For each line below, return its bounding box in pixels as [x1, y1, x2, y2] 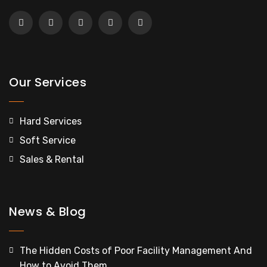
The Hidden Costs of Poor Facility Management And [20, 244, 252, 256]
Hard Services [20, 115, 82, 127]
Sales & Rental [20, 153, 84, 165]
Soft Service [20, 134, 76, 146]
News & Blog [9, 203, 86, 220]
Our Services [9, 73, 86, 91]
